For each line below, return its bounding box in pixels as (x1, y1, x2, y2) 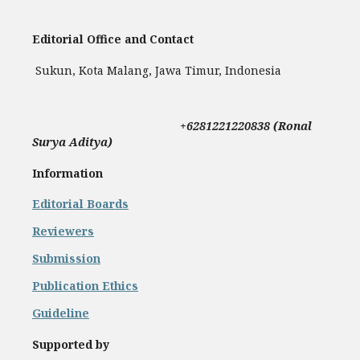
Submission (32, 251, 100, 267)
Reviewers (32, 223, 94, 239)
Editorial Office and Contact (32, 31, 194, 47)
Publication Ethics (32, 278, 138, 294)
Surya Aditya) (32, 134, 112, 149)
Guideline (32, 305, 89, 321)
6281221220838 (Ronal (186, 118, 312, 133)
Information (32, 165, 103, 181)
